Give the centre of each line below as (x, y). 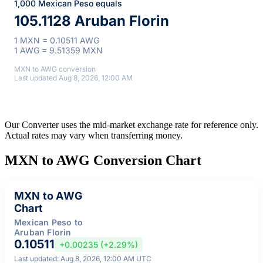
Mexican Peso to (48, 222)
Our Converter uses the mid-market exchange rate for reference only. (131, 124)
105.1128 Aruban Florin (92, 21)
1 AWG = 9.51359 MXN (58, 50)
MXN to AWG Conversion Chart (103, 160)
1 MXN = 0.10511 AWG (57, 40)
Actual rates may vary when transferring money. (94, 135)
